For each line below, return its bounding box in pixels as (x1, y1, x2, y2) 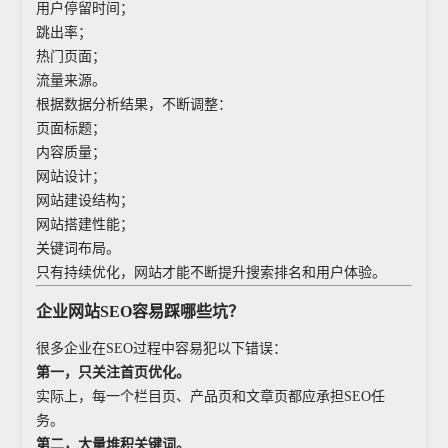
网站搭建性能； (36, 217, 134, 232)
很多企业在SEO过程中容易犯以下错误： (36, 341, 287, 356)
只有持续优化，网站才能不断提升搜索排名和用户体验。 (36, 265, 386, 280)
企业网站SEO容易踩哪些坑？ (36, 303, 244, 320)
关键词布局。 (36, 241, 120, 256)
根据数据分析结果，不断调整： (36, 97, 232, 112)
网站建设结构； (36, 193, 134, 208)
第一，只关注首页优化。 (36, 365, 190, 380)
